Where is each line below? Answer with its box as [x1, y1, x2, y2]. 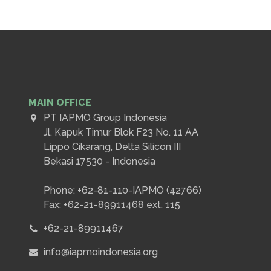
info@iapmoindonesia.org [44, 246, 158, 258]
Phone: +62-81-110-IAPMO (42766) [44, 184, 201, 197]
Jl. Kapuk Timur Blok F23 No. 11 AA [44, 126, 198, 139]
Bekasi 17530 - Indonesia [44, 155, 155, 168]
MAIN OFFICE [28, 97, 91, 109]
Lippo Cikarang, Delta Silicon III [44, 141, 181, 153]
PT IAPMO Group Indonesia [44, 112, 167, 124]
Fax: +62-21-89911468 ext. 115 [44, 199, 180, 211]
